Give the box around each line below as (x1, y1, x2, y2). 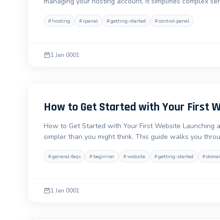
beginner (93, 153, 114, 160)
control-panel (159, 17, 189, 25)
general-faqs (52, 153, 81, 160)
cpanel (83, 17, 98, 25)
